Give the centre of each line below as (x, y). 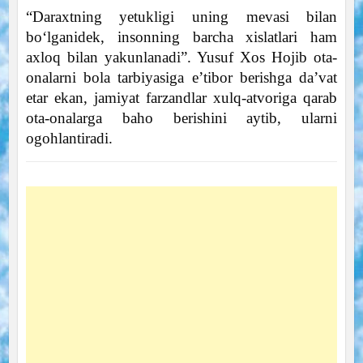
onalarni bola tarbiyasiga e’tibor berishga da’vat (181, 77)
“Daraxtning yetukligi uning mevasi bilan (181, 16)
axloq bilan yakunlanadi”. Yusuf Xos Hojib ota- (181, 57)
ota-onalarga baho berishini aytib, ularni (181, 117)
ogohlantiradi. (69, 138)
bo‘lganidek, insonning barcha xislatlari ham (181, 36)
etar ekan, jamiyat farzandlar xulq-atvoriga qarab (181, 97)
